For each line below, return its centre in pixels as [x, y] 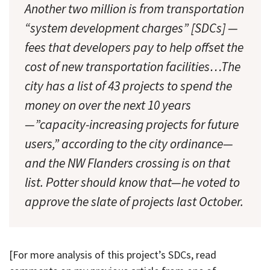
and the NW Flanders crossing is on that [127, 163]
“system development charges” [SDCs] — [131, 28]
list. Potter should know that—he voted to [132, 182]
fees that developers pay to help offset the [134, 47]
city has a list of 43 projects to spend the [128, 86]
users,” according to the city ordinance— [129, 143]
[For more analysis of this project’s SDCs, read [113, 255]
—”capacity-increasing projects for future [132, 124]
